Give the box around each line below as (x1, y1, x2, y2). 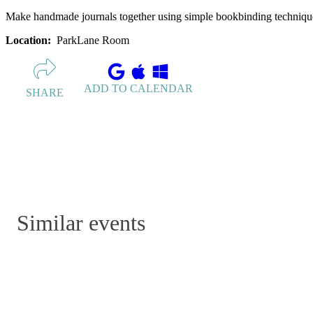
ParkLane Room (57, 34, 129, 47)
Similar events (17, 210, 145, 235)
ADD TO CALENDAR (84, 82, 193, 94)
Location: (6, 34, 54, 47)
